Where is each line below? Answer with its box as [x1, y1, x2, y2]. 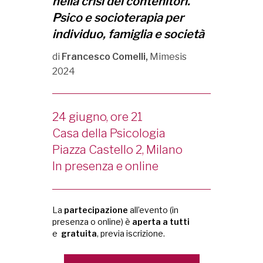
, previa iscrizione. [97, 228, 165, 238]
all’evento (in [128, 205, 178, 215]
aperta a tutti [132, 217, 190, 227]
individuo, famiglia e [52, 27, 164, 41]
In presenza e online [52, 159, 159, 173]
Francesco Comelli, [62, 51, 150, 62]
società [164, 27, 204, 41]
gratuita [61, 228, 97, 238]
